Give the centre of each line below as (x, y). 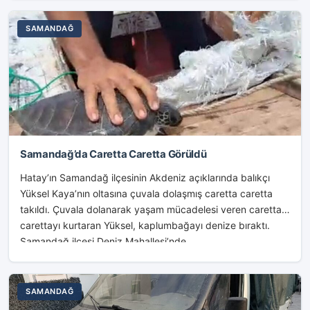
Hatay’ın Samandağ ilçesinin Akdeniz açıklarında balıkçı (145, 177)
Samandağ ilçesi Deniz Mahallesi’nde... (107, 241)
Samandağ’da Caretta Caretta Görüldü (113, 154)
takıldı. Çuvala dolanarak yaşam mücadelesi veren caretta (151, 209)
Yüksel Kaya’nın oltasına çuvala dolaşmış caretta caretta (146, 193)
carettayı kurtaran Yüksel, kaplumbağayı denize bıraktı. (145, 225)
